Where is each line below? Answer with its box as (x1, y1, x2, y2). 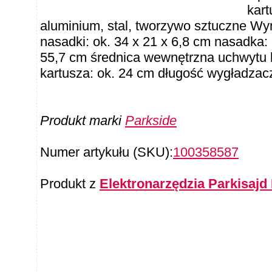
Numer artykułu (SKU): (40, 144, 173, 160)
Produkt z (40, 176, 100, 191)
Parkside (125, 113, 177, 128)
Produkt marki (40, 113, 125, 128)
